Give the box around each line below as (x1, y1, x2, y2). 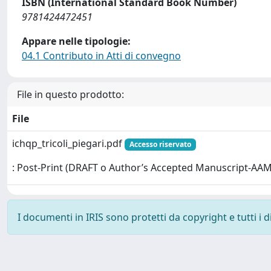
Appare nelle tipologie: (22, 34, 131, 48)
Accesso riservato (129, 139, 191, 149)
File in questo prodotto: (17, 88, 124, 101)
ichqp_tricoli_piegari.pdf (12, 137, 125, 150)
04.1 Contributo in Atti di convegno (22, 49, 181, 62)
